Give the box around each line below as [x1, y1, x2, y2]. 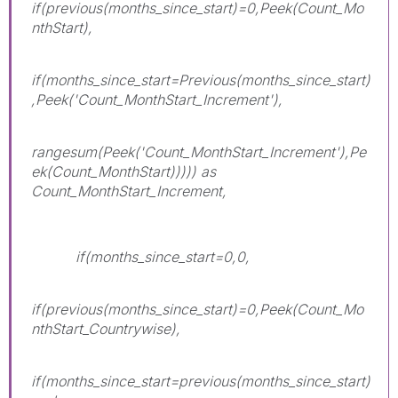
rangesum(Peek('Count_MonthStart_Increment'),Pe [31, 142, 366, 161]
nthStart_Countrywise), [31, 319, 180, 338]
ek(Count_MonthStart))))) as [31, 162, 216, 180]
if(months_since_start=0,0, [31, 247, 250, 266]
